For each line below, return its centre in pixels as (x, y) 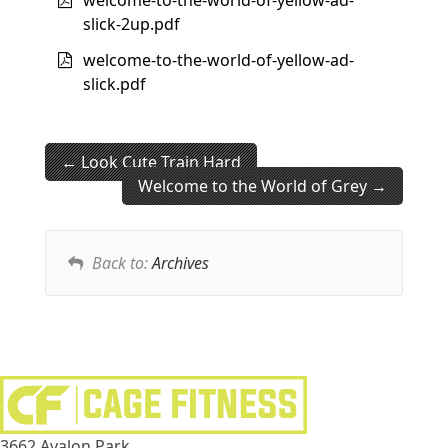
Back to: (121, 263)
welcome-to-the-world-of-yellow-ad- (218, 60)
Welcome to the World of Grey (254, 186)
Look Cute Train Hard (159, 162)
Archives (180, 263)
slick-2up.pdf (131, 23)
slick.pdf (114, 84)
